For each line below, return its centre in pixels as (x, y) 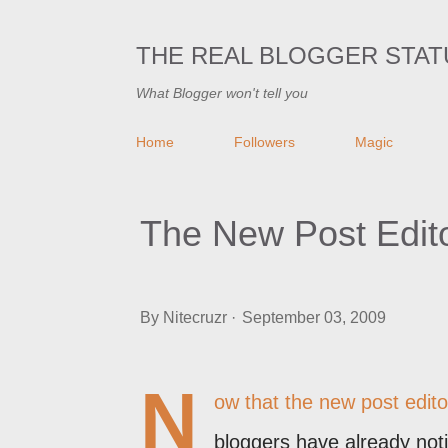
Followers (264, 142)
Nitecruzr (195, 317)
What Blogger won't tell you (222, 93)
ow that (249, 402)
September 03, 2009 (314, 317)
